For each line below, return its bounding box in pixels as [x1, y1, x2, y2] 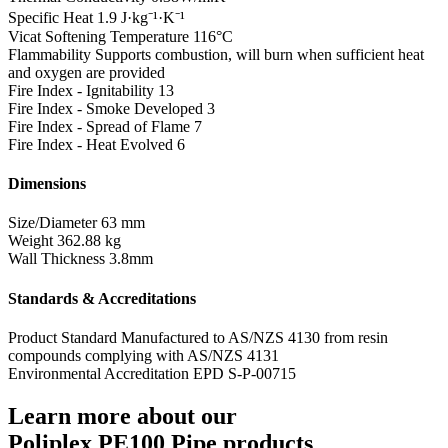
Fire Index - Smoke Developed [8, 99, 203, 117]
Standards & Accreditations [8, 289, 196, 307]
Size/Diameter [8, 214, 97, 232]
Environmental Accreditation [8, 364, 189, 382]
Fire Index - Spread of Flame [8, 117, 190, 135]
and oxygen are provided [8, 63, 165, 81]
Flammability [8, 45, 91, 63]
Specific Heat [8, 8, 93, 26]
